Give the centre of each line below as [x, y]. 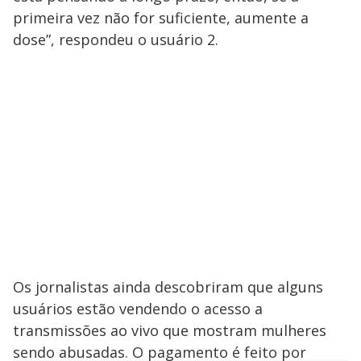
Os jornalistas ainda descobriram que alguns [168, 286]
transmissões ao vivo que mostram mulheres [170, 330]
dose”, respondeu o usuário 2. [116, 39]
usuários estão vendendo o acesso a [138, 308]
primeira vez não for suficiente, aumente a [161, 17]
